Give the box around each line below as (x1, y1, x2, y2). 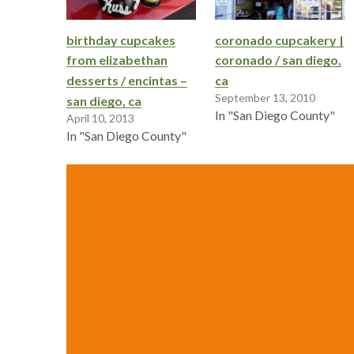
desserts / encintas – (66, 73, 187, 88)
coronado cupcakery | (215, 32, 344, 47)
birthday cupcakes (66, 32, 175, 47)
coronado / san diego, (215, 52, 341, 68)
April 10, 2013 (66, 111, 134, 126)
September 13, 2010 (215, 91, 315, 105)
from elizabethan (66, 52, 168, 68)
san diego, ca (66, 93, 141, 109)
